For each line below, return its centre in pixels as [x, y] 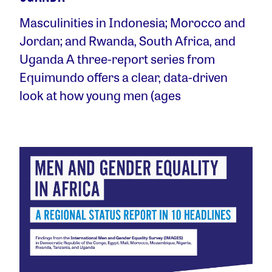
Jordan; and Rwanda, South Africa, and [127, 40]
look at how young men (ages [100, 95]
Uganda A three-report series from [117, 59]
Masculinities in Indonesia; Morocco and [132, 22]
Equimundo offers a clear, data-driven [124, 77]
